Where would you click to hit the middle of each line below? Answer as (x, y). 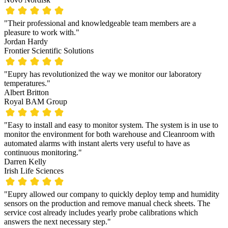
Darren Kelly (25, 162)
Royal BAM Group (36, 102)
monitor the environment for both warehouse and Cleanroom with (109, 134)
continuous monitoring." (43, 153)
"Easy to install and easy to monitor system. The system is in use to (111, 125)
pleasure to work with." (42, 33)
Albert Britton (26, 93)
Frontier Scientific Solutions (49, 51)
